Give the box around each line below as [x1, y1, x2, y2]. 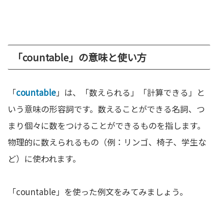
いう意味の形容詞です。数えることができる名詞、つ [8, 103, 205, 115]
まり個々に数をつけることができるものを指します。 [8, 119, 205, 132]
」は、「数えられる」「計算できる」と [56, 86, 205, 99]
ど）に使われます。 [8, 152, 81, 165]
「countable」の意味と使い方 [13, 50, 146, 65]
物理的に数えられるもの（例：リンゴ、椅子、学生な [8, 136, 206, 148]
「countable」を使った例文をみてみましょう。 [8, 185, 188, 198]
